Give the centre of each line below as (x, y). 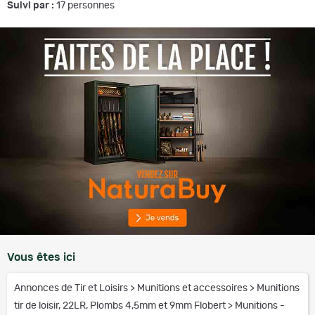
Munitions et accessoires (193, 288)
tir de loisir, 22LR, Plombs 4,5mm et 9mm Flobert (121, 306)
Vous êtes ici (41, 257)
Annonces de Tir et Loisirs (72, 288)
